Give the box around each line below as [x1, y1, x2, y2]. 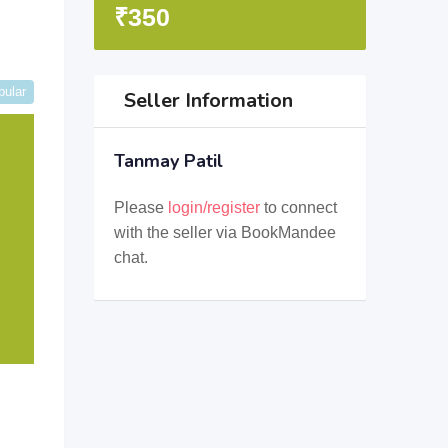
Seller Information [123, 87, 293, 114]
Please [113, 199, 168, 216]
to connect [259, 199, 337, 216]
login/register [167, 199, 260, 216]
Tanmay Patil [113, 149, 223, 173]
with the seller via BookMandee [113, 224, 336, 241]
